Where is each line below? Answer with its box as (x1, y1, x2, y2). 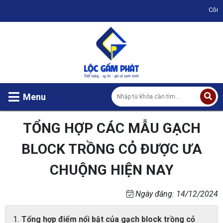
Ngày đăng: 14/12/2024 (133, 189, 218, 199)
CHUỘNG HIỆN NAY (49, 161, 174, 178)
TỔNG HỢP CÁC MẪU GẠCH (22, 119, 201, 136)
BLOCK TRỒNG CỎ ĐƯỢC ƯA (21, 140, 202, 157)
